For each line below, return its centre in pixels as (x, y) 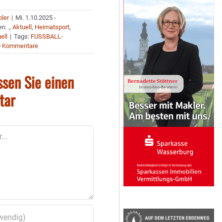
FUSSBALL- (47, 36)
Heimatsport (52, 27)
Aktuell (22, 27)
